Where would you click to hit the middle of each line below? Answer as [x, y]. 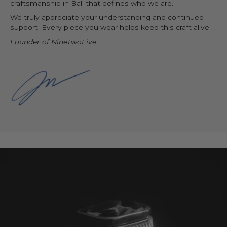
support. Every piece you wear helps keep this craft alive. [110, 27]
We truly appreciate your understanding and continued [107, 17]
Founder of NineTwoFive [53, 42]
